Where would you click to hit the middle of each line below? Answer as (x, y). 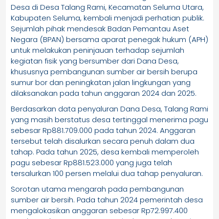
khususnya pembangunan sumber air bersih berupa (104, 71)
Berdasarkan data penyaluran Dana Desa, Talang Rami (109, 109)
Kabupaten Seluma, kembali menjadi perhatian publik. (108, 18)
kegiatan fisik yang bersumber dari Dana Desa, (95, 61)
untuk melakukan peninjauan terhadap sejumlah (98, 50)
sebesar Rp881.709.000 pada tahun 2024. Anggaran (103, 130)
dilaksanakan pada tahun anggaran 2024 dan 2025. (104, 93)
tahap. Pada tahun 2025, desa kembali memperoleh (105, 152)
